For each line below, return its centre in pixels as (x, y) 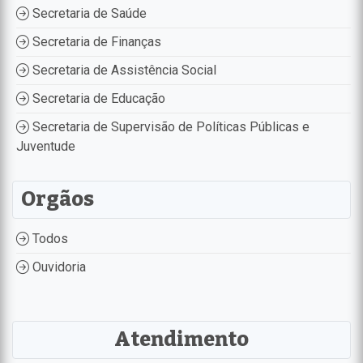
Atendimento (181, 339)
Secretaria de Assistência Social (123, 70)
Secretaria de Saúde (88, 13)
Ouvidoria (58, 267)
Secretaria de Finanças (95, 41)
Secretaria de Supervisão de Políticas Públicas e (169, 126)
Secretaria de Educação (97, 98)
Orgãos (58, 199)
